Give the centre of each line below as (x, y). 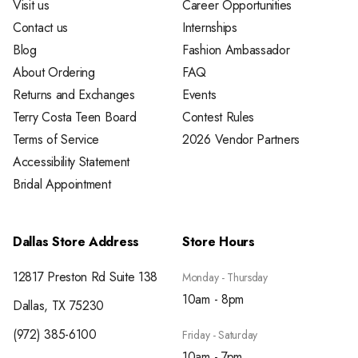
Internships (210, 27)
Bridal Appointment (62, 184)
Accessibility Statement (72, 161)
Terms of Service (56, 139)
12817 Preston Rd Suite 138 (86, 276)
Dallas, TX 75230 (59, 305)
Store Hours (219, 241)
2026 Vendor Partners (241, 139)
